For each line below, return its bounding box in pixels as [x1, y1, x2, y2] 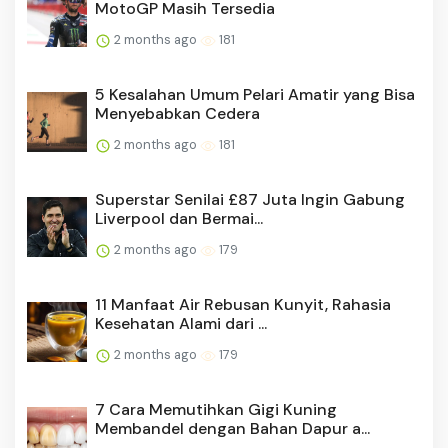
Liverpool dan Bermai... [95, 208, 263, 230]
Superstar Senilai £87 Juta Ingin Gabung [95, 189, 405, 211]
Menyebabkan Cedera [95, 103, 260, 125]
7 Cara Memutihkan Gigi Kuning [95, 399, 337, 421]
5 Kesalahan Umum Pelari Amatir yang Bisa [95, 84, 415, 106]
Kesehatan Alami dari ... [95, 313, 267, 335]
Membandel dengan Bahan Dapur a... [95, 418, 370, 440]
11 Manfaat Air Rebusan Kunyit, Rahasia [95, 294, 391, 316]
